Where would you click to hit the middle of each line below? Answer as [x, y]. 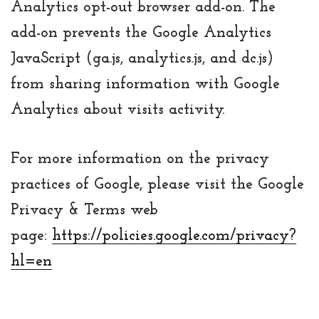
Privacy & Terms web [84, 210]
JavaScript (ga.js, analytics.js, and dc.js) [142, 58]
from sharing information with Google [145, 84]
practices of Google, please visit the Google [157, 184]
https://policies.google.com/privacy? [174, 236]
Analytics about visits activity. [117, 110]
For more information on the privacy [140, 159]
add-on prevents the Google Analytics [141, 33]
